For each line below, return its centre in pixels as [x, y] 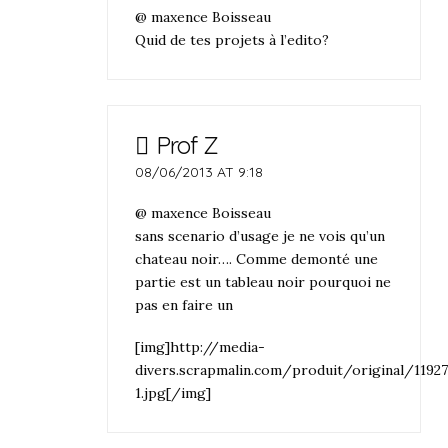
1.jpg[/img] [173, 392]
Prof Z [186, 144]
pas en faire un [184, 305]
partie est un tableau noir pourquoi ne [263, 282]
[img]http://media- [200, 346]
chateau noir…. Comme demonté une [257, 259]
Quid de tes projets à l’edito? [232, 39]
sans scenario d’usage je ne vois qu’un [260, 236]
